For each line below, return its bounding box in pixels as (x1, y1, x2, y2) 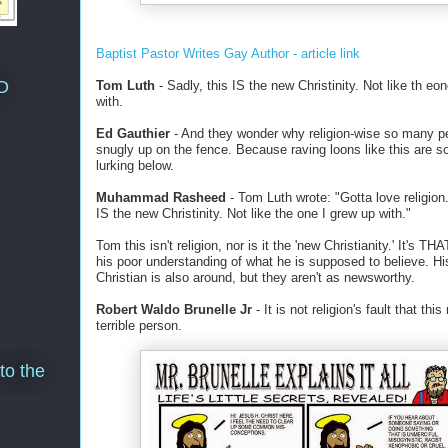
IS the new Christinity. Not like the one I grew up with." (96, 206, 411, 221)
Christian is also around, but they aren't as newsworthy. (96, 270, 415, 285)
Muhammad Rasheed (96, 190, 226, 205)
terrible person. (96, 318, 182, 333)
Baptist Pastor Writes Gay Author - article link (96, 46, 360, 61)
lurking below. (96, 158, 174, 173)
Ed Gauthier (96, 126, 170, 141)
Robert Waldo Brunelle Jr (96, 302, 256, 317)
